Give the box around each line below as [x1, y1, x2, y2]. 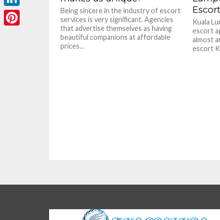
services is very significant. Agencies [60, 15, 174, 24]
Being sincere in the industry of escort [60, 6, 181, 15]
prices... [60, 41, 84, 50]
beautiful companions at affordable [60, 32, 171, 41]
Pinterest [4, 28, 38, 38]
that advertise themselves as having [60, 24, 172, 32]
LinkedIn [4, 9, 35, 18]
